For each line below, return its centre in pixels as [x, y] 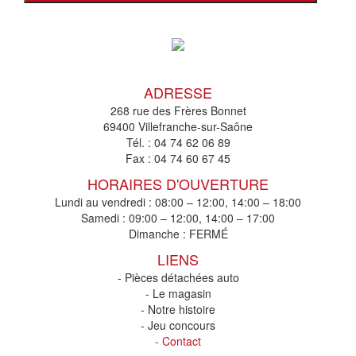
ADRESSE [178, 93]
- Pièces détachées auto [178, 278]
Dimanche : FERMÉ [178, 234]
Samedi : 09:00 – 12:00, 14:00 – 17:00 [178, 218]
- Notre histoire [178, 310]
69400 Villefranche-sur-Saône [178, 127]
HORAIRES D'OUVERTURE [178, 184]
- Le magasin [178, 294]
